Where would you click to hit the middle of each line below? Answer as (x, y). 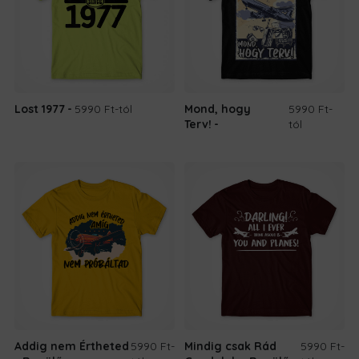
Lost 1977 (40, 109)
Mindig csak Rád (230, 346)
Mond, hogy (218, 109)
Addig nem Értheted (72, 346)
